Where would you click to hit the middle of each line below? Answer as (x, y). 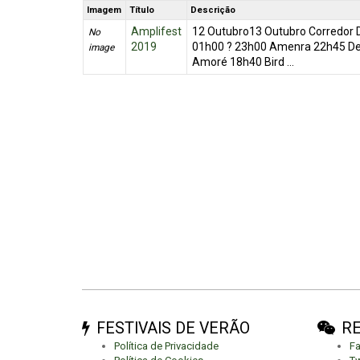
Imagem (104, 10)
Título (142, 10)
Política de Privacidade (166, 346)
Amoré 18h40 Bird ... (243, 62)
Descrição (213, 10)
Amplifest (156, 31)
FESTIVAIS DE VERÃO (173, 328)
